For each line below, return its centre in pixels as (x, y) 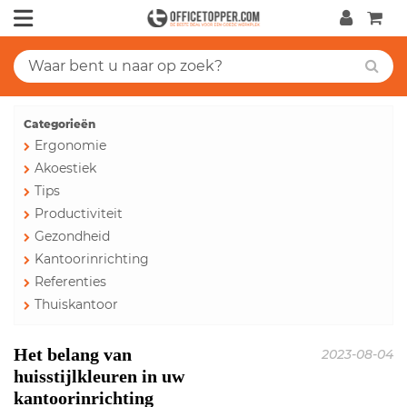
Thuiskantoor (76, 304)
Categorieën (60, 124)
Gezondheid (72, 236)
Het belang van (73, 354)
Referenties (70, 282)
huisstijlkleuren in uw (99, 376)
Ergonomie (70, 145)
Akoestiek (65, 168)
